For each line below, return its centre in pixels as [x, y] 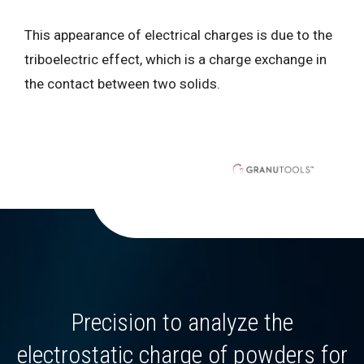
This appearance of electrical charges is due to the [178, 35]
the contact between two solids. [122, 84]
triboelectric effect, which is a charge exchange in [175, 60]
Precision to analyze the [182, 322]
